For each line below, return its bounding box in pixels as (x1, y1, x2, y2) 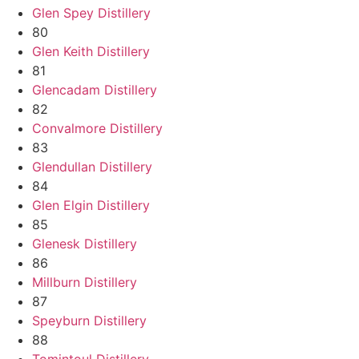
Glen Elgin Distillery (32, 196, 150, 213)
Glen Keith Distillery (32, 42, 150, 59)
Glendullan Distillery (32, 158, 152, 175)
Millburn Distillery (32, 273, 137, 290)
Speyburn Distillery (32, 312, 147, 329)
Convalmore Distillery (32, 119, 163, 136)
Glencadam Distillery (32, 81, 157, 98)
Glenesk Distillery (32, 235, 137, 252)
